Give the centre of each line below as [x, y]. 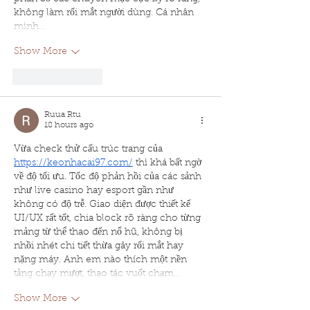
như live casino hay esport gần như [95, 191]
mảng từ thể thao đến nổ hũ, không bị [100, 233]
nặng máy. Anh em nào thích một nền [102, 261]
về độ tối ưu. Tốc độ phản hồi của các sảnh [109, 177]
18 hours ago [69, 126]
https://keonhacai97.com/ [73, 164]
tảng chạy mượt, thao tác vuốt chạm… [97, 274]
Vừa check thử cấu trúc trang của [90, 150]
